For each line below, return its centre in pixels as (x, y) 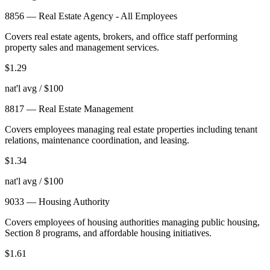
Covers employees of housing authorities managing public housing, (132, 222)
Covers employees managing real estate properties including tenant (131, 129)
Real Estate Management (86, 108)
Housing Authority (74, 201)
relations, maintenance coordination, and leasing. (97, 140)
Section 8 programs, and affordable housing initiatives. (108, 233)
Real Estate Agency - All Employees (108, 16)
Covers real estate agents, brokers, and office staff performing (121, 36)
